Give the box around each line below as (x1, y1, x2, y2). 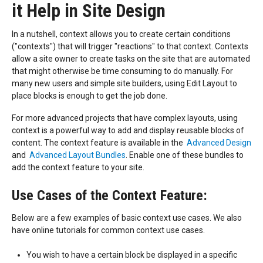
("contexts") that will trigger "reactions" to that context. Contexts (12, 42, 248, 52)
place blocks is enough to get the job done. (12, 91, 169, 101)
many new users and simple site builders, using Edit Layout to (12, 79, 237, 89)
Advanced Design (187, 138, 251, 148)
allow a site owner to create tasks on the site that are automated (12, 54, 250, 64)
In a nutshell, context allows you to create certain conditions (12, 29, 231, 39)
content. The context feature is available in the (12, 138, 187, 148)
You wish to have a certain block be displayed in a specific (26, 249, 237, 259)
